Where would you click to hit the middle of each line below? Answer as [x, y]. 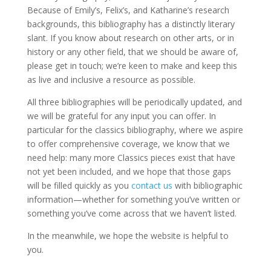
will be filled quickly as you [78, 185]
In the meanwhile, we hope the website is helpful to [128, 236]
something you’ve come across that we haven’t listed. [132, 213]
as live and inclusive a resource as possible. [111, 80]
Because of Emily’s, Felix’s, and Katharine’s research [128, 10]
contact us [153, 185]
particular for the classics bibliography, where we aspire [135, 130]
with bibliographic [208, 185]
